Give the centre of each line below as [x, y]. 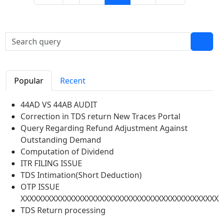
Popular [29, 81]
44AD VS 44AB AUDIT [59, 105]
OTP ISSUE [40, 187]
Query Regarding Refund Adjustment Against [104, 128]
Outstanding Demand [61, 140]
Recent [73, 81]
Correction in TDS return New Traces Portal [100, 116]
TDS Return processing [63, 210]
